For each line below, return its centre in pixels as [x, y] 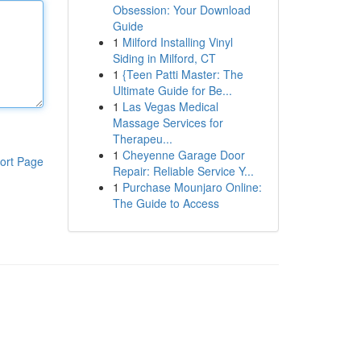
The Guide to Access [166, 203]
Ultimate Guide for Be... [172, 90]
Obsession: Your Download [181, 10]
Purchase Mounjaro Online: [192, 187]
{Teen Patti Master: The [183, 74]
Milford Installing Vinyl [177, 42]
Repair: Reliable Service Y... [183, 171]
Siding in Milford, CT [164, 58]
